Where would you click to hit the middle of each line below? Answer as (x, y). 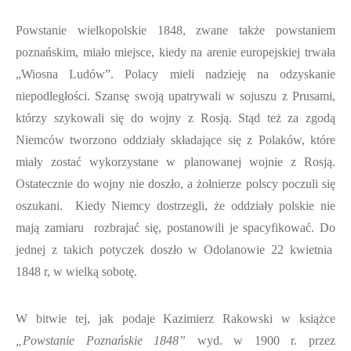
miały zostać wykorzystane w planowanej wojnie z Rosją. (175, 162)
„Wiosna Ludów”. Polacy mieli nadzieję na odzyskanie (175, 74)
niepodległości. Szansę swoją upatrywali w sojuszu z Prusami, (175, 96)
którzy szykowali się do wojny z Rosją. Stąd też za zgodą (175, 118)
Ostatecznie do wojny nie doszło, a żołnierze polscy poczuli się (175, 184)
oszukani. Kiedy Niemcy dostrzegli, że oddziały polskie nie (175, 206)
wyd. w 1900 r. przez (261, 340)
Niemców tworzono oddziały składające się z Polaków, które (175, 140)
